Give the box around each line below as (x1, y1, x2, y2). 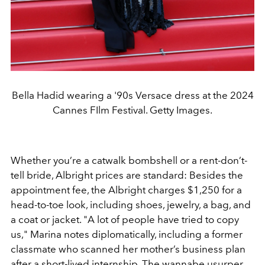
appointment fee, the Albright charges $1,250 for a (11, 183, 242, 196)
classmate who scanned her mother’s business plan (11, 243, 245, 255)
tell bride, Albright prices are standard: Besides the (11, 169, 243, 181)
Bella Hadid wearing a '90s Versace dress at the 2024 (11, 89, 254, 101)
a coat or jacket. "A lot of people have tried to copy (11, 213, 239, 225)
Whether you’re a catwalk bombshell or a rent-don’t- (11, 154, 247, 166)
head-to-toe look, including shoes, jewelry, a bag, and (11, 198, 251, 211)
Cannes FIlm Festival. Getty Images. (53, 104, 212, 116)
